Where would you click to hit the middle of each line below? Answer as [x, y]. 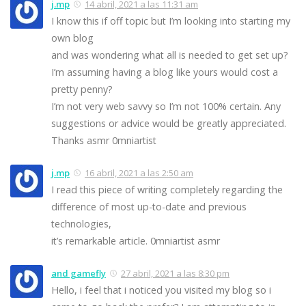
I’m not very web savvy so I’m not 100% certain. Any [166, 106]
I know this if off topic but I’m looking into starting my [171, 20]
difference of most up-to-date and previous [149, 206]
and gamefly [79, 273]
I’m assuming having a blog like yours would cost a [165, 72]
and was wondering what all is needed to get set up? [170, 55]
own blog [72, 38]
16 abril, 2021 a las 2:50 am [139, 172]
